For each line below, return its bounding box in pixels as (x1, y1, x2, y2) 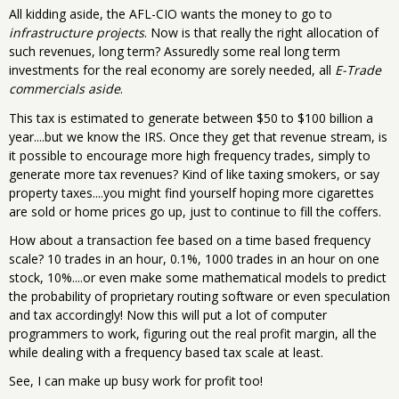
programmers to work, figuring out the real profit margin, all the (9, 324, 377, 342)
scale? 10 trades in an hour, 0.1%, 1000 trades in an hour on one (9, 249, 379, 267)
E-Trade (335, 61, 381, 79)
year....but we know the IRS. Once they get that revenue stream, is (9, 127, 387, 145)
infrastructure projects (9, 24, 144, 42)
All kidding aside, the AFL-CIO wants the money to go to (9, 5, 332, 23)
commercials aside (9, 80, 120, 98)
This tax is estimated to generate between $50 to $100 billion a (9, 109, 373, 126)
